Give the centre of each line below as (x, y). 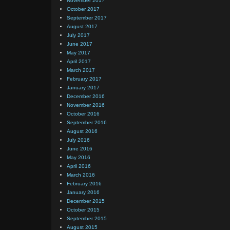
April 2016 (79, 166)
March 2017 (81, 70)
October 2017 (83, 9)
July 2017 (78, 35)
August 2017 (82, 26)
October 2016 (83, 114)
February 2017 (84, 79)
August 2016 (82, 131)
